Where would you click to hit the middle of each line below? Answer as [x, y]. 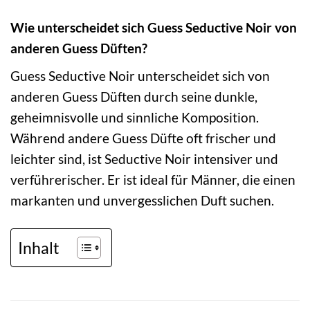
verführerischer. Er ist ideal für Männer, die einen [153, 179]
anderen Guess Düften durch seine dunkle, [134, 96]
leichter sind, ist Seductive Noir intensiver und [144, 158]
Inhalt [39, 247]
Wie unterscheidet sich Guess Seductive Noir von [154, 28]
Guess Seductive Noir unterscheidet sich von [140, 75]
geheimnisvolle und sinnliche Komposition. [135, 117]
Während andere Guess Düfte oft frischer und [143, 138]
